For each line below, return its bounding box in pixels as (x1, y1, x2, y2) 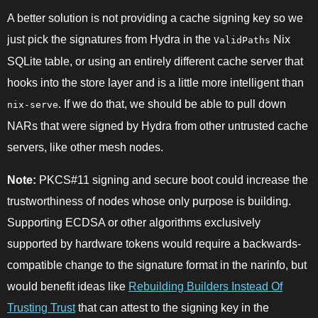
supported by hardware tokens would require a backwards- (7, 237, 301, 250)
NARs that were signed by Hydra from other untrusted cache (7, 119, 308, 132)
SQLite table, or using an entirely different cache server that (7, 55, 303, 67)
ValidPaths (214, 34, 270, 45)
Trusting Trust (7, 301, 75, 314)
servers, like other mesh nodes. (7, 141, 163, 153)
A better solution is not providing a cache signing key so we (7, 11, 303, 24)
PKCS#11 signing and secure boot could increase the (36, 173, 308, 186)
